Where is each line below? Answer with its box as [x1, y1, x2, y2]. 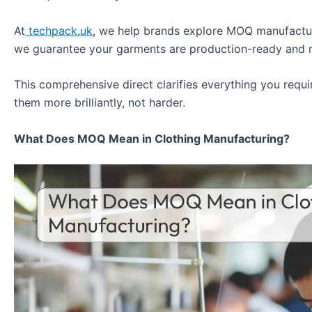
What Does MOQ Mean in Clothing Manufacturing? [14, 131, 290, 146]
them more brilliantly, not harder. [14, 95, 185, 110]
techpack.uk [25, 23, 93, 38]
